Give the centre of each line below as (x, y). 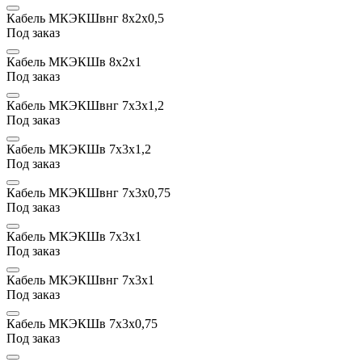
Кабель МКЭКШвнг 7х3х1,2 (85, 105)
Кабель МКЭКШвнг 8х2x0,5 (85, 18)
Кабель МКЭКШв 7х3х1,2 (79, 149)
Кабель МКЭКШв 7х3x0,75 (82, 323)
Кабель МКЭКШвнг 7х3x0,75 (88, 192)
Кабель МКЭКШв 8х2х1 (74, 61)
